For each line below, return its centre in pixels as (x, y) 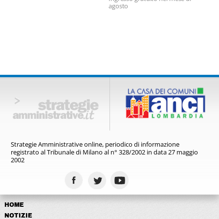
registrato (26, 152)
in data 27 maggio (173, 152)
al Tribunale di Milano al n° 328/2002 (94, 152)
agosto (118, 6)
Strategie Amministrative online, (58, 144)
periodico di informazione (142, 144)
